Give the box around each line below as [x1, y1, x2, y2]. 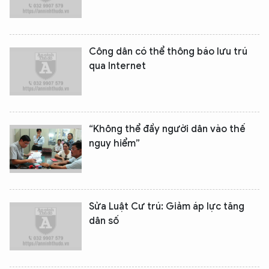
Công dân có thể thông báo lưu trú [89, 46, 247, 58]
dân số [89, 215, 119, 227]
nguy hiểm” [89, 138, 140, 150]
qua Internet [89, 60, 146, 72]
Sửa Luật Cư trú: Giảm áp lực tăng [89, 201, 244, 213]
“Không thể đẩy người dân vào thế [89, 123, 246, 135]
